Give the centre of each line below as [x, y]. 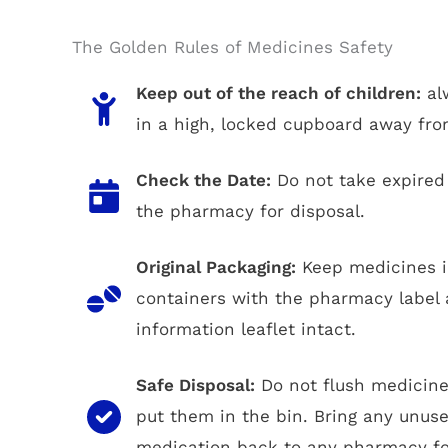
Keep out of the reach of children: [278, 93]
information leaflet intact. [246, 329]
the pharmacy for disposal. [250, 211]
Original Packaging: [216, 267]
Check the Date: [203, 180]
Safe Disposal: [195, 385]
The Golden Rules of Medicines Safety [232, 47]
